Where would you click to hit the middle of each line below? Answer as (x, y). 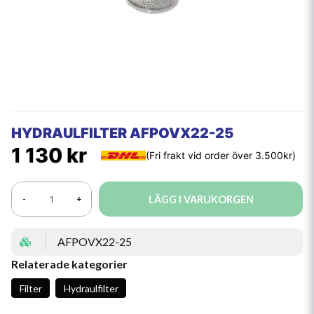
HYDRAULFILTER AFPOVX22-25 (122, 133)
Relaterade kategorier (69, 264)
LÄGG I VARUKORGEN (201, 199)
